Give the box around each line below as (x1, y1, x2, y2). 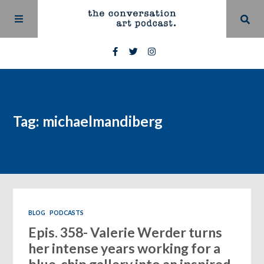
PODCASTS (49, 209, 84, 217)
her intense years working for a (28, 240, 221, 257)
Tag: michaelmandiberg (13, 112, 163, 130)
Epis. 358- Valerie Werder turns (28, 224, 223, 241)
